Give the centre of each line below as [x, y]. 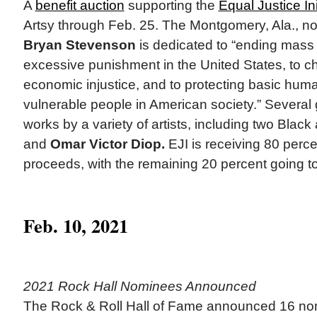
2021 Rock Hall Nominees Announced [139, 287]
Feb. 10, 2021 [75, 226]
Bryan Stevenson [79, 45]
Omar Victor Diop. [107, 144]
